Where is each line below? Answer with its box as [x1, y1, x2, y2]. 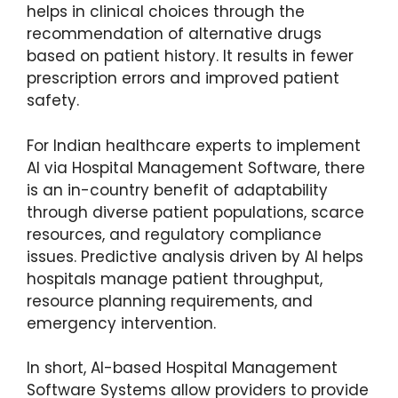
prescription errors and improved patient [27, 68, 339, 90]
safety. [27, 90, 79, 112]
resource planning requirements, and [27, 290, 313, 312]
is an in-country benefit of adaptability [27, 179, 328, 201]
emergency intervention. [27, 312, 216, 334]
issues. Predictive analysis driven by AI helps [27, 245, 363, 267]
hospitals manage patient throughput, [27, 267, 322, 290]
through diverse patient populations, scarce [27, 201, 364, 223]
